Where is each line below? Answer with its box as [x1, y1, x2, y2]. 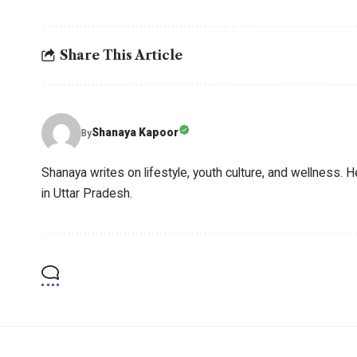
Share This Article [60, 47, 182, 64]
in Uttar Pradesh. [41, 185, 132, 201]
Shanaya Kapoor [92, 126, 178, 139]
